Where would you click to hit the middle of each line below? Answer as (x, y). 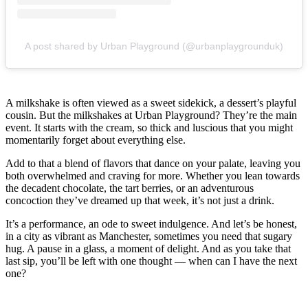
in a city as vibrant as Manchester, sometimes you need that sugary (149, 236)
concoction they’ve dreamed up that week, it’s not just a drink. (141, 200)
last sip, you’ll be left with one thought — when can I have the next (151, 261)
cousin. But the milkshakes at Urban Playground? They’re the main (151, 115)
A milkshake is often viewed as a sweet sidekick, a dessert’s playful (151, 102)
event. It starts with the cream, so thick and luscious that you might (149, 127)
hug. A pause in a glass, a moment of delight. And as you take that (148, 248)
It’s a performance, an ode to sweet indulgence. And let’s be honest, (151, 223)
